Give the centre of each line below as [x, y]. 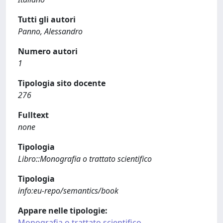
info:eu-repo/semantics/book [68, 191]
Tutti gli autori [47, 19]
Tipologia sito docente [62, 83]
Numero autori [48, 51]
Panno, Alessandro [50, 31]
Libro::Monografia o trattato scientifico [85, 159]
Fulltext [33, 115]
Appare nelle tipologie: [63, 211]
